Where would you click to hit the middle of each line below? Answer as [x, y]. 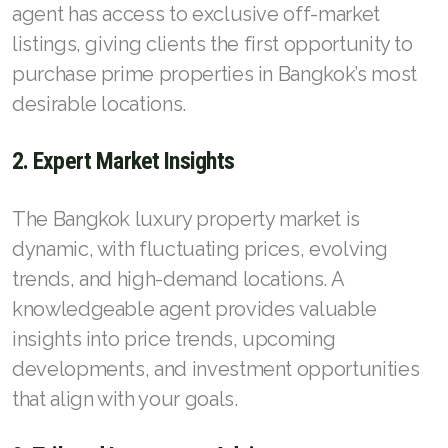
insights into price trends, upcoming [174, 338]
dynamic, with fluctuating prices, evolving [200, 248]
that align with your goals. [125, 398]
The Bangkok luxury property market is [186, 218]
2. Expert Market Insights [123, 160]
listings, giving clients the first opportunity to [212, 43]
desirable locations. [99, 103]
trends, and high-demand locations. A [178, 278]
